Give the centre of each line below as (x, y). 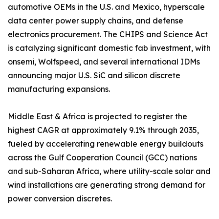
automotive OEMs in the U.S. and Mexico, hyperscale (106, 7)
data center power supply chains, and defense (96, 21)
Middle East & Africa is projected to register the (98, 117)
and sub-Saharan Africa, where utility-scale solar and (109, 171)
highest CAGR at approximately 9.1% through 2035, (103, 130)
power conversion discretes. (60, 199)
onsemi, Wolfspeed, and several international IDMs (104, 62)
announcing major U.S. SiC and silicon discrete (94, 76)
